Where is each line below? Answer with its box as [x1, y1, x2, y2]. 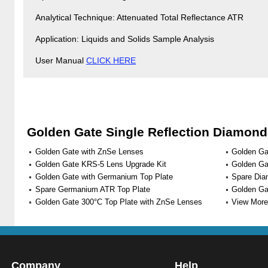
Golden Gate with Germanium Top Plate [35, 172, 173, 181]
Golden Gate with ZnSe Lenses [35, 147, 144, 156]
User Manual [35, 56, 86, 65]
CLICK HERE [86, 56, 136, 65]
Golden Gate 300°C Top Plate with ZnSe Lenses [35, 197, 202, 206]
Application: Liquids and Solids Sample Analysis [35, 34, 214, 44]
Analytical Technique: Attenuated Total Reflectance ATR [35, 13, 243, 22]
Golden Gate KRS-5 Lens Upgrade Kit [35, 160, 166, 169]
